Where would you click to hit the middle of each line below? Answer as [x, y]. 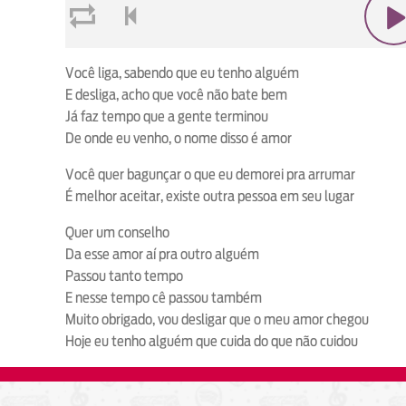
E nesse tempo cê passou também [164, 298]
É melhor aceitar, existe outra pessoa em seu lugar [210, 197]
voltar [125, 60]
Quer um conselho [117, 233]
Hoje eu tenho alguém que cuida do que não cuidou [212, 342]
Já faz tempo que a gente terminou [167, 117]
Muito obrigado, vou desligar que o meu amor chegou [217, 320]
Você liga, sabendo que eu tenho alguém [182, 73]
